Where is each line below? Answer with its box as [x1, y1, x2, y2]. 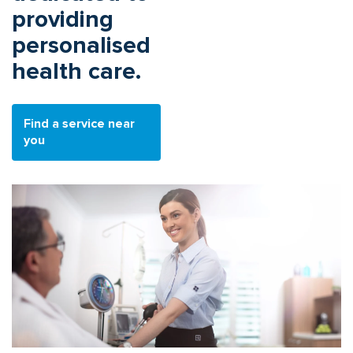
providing [12, 4, 113, 34]
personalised [12, 30, 150, 60]
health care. [12, 56, 141, 86]
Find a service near [24, 115, 135, 132]
